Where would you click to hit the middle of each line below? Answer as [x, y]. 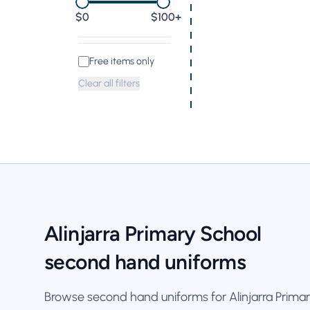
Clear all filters [109, 83]
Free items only [122, 61]
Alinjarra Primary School [153, 234]
